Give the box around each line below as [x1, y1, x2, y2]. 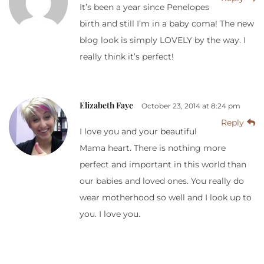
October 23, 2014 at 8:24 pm [141, 101, 240, 110]
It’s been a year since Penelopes [80, 1, 209, 12]
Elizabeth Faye [80, 99, 133, 111]
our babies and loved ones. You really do [80, 175, 244, 186]
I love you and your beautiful [80, 126, 197, 137]
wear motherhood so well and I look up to [80, 192, 252, 203]
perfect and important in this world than [80, 159, 246, 170]
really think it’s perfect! [80, 51, 174, 62]
